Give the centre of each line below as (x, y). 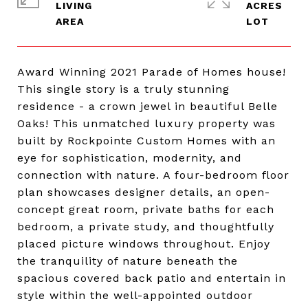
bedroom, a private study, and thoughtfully (146, 227)
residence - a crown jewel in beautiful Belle (147, 106)
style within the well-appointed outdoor (135, 295)
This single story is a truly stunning (123, 89)
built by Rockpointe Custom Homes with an (146, 141)
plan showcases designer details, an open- (144, 192)
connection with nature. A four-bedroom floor (153, 175)
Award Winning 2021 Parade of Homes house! (152, 72)
